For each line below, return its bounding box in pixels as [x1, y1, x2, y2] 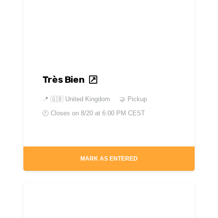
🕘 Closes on [42, 109, 81, 117]
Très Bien [42, 74, 85, 86]
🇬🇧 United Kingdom [50, 95, 110, 103]
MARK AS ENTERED [80, 155, 138, 163]
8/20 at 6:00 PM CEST [80, 109, 145, 117]
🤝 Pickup [119, 95, 147, 103]
